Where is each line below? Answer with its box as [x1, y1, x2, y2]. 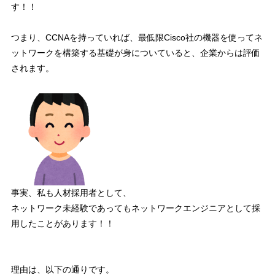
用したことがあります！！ [10, 219, 114, 229]
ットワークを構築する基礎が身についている [10, 48, 183, 58]
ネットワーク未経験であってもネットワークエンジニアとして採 [10, 203, 260, 214]
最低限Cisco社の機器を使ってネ [137, 33, 263, 43]
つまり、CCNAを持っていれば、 [10, 33, 138, 43]
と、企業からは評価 [182, 48, 260, 58]
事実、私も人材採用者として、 [10, 188, 131, 198]
